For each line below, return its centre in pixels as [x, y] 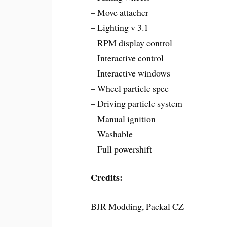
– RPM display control [132, 42]
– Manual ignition [123, 118]
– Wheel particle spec [130, 88]
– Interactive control [127, 58]
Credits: [107, 178]
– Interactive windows [131, 73]
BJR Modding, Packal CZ [138, 206]
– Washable [112, 134]
